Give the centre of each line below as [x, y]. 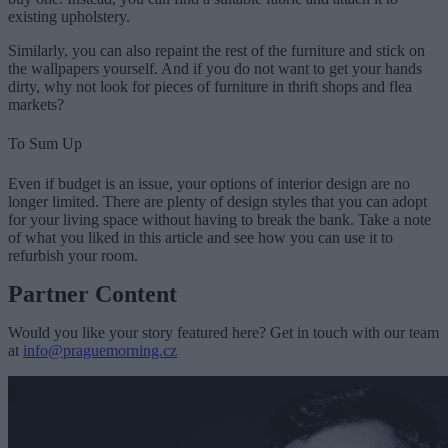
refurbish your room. [73, 255]
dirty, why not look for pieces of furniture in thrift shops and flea [210, 86]
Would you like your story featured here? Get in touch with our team [223, 332]
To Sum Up [45, 144]
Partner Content [92, 293]
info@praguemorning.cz [100, 350]
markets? [36, 104]
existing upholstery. [73, 16]
